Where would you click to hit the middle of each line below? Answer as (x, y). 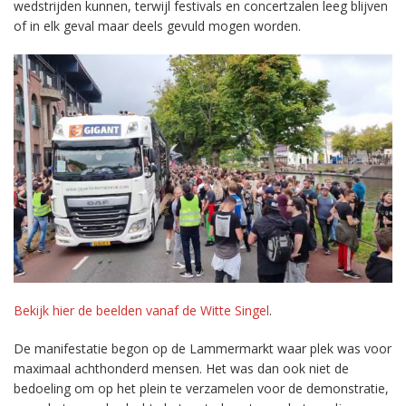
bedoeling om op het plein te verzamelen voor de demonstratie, (201, 388)
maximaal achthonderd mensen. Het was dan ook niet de (181, 368)
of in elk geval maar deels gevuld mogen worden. (157, 25)
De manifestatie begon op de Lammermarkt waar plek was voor (203, 348)
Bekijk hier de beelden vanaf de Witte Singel (141, 310)
